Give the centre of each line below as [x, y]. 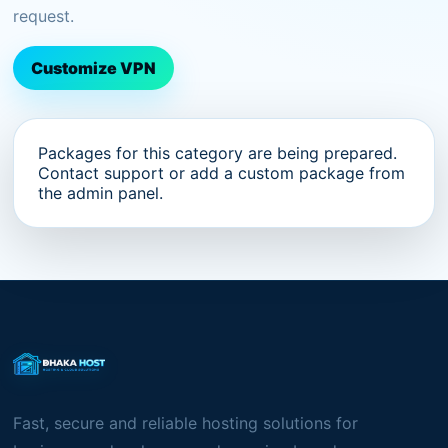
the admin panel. [101, 193]
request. [44, 16]
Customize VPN [94, 68]
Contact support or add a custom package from [222, 173]
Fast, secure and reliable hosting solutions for [186, 423]
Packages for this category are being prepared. [218, 153]
